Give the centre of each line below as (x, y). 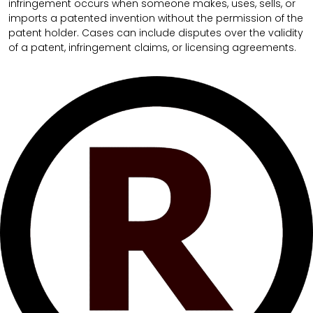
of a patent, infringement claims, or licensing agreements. (152, 48)
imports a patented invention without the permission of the (156, 19)
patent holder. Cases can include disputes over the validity (156, 33)
